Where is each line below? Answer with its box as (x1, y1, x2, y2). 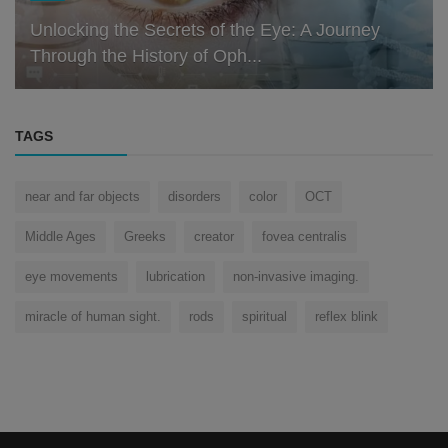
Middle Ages (25, 229, 96, 245)
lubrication (146, 269, 205, 285)
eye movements (25, 269, 118, 285)
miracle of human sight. (25, 309, 161, 325)
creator (194, 229, 234, 245)
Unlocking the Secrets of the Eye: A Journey (30, 20, 380, 41)
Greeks (124, 229, 166, 245)
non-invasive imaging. (233, 269, 359, 285)
